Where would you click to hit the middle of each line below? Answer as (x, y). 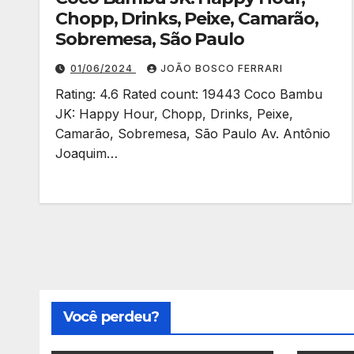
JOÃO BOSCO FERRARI (222, 68)
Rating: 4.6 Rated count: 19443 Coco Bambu (189, 94)
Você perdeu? (111, 317)
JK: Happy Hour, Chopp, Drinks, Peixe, (174, 114)
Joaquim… (87, 153)
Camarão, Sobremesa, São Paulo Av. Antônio (193, 134)
